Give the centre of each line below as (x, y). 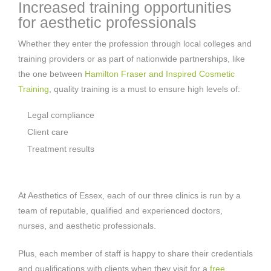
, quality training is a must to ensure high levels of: (145, 89)
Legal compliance (61, 115)
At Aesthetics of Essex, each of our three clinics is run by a (129, 195)
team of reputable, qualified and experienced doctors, (120, 210)
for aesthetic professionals (107, 22)
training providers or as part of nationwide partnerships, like (132, 58)
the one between (51, 73)
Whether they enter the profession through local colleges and (135, 43)
